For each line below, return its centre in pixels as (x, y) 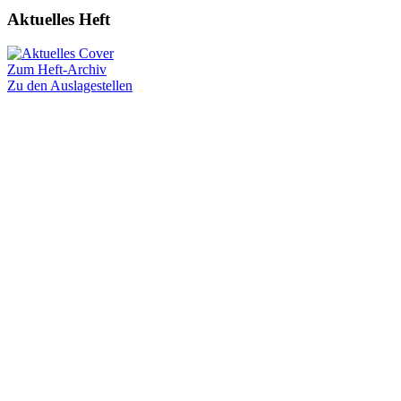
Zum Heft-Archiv (57, 70)
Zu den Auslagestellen (70, 86)
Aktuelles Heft (59, 19)
